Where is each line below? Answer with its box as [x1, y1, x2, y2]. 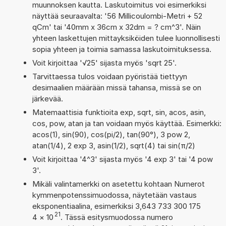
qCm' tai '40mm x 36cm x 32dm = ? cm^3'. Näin [32, 22, 201, 32]
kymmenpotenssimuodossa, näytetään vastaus [32, 190, 197, 200]
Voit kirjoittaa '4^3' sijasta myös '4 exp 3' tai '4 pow [32, 154, 213, 164]
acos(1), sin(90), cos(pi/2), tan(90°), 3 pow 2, [32, 129, 190, 139]
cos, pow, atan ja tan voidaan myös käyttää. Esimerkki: [32, 118, 221, 128]
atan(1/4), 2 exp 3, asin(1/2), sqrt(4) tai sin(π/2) [32, 140, 195, 150]
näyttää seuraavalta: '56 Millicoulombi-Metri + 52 [32, 11, 202, 21]
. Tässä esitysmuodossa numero [60, 212, 173, 222]
